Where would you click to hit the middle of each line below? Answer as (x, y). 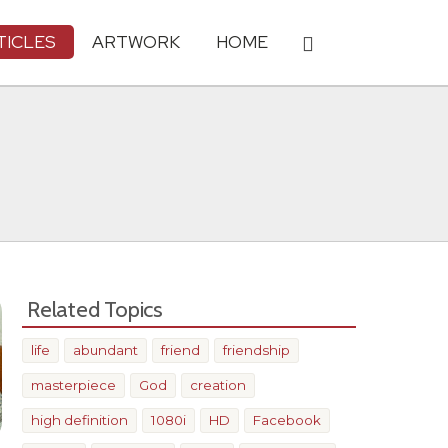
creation (218, 385)
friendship (256, 350)
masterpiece (73, 385)
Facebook (287, 420)
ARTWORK (136, 41)
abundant (105, 350)
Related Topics (95, 309)
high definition (79, 420)
